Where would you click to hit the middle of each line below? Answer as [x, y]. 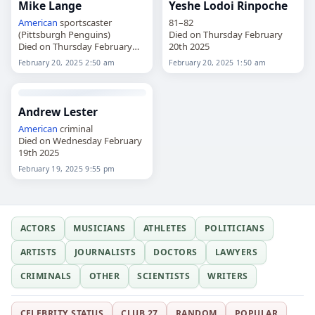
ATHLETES [165, 229]
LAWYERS [236, 252]
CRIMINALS [46, 276]
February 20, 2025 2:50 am [66, 62]
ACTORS [38, 229]
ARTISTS [38, 252]
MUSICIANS [99, 229]
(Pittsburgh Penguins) [64, 34]
